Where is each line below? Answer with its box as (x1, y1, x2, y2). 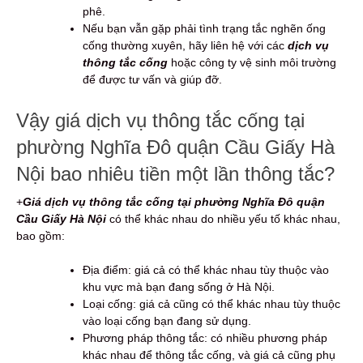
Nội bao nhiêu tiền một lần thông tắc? (16, 163, 335, 186)
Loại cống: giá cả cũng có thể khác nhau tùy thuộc (83, 297, 340, 311)
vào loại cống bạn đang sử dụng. (83, 314, 251, 328)
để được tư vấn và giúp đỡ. (83, 73, 222, 87)
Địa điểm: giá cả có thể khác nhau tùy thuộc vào (83, 263, 329, 277)
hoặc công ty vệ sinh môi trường (168, 56, 336, 70)
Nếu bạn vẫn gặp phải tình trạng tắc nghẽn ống (83, 22, 326, 36)
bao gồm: (16, 229, 65, 243)
